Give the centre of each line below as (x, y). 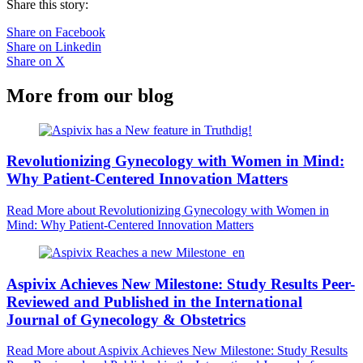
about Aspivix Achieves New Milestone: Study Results (206, 351)
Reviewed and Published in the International (154, 301)
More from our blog (90, 95)
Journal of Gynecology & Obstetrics (126, 319)
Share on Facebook (56, 32)
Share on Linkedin (54, 46)
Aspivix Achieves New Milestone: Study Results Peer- (181, 284)
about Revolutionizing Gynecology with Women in (196, 210)
